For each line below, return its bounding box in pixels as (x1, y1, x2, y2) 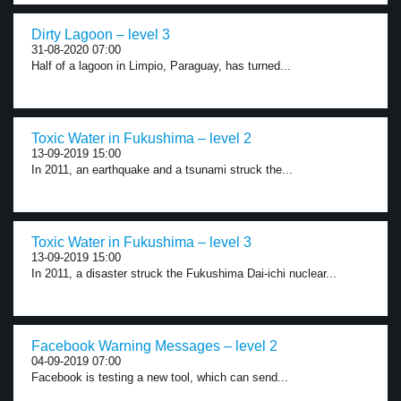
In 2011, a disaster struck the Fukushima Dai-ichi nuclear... (31, 267, 337, 280)
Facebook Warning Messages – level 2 (31, 338, 277, 354)
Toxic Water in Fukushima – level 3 (31, 235, 252, 250)
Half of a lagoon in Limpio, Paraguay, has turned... (31, 59, 291, 73)
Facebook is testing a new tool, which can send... (31, 371, 288, 384)
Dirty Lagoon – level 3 (31, 27, 170, 42)
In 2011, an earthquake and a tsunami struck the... (31, 163, 293, 176)
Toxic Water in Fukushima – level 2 (31, 131, 252, 146)
